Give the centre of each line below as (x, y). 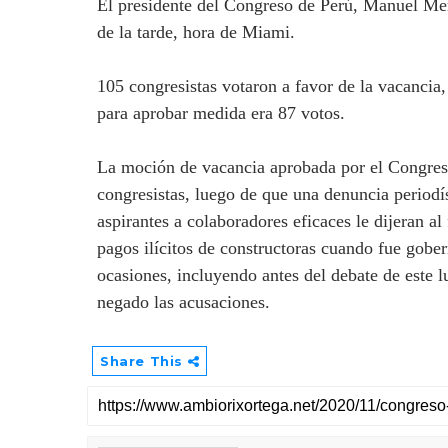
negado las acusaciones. (183, 302)
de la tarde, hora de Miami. (196, 32)
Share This (144, 361)
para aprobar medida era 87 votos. (221, 113)
